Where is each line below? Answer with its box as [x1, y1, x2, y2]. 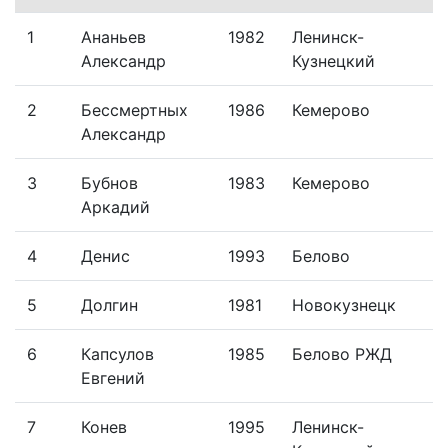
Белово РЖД [292, 343, 392, 364]
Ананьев [81, 26, 146, 47]
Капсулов [81, 343, 154, 364]
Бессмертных [81, 99, 188, 120]
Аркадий [81, 196, 150, 217]
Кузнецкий [292, 50, 375, 71]
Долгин [81, 294, 138, 315]
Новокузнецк [292, 294, 396, 315]
